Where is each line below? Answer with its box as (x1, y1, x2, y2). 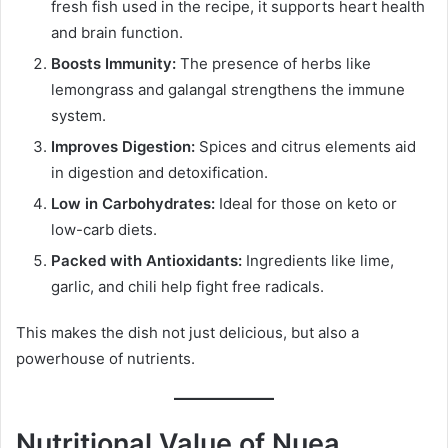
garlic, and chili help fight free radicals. (51, 277, 324, 297)
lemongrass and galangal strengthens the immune (51, 80, 405, 100)
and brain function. (51, 23, 183, 43)
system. (51, 106, 106, 126)
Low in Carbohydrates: (51, 194, 215, 214)
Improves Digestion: (51, 137, 195, 157)
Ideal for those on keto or (215, 194, 397, 214)
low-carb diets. (51, 220, 157, 240)
